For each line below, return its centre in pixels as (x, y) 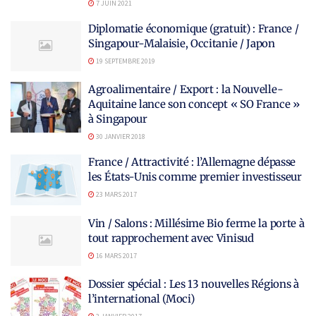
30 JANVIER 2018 (120, 136)
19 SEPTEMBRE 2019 (125, 61)
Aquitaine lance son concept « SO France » (194, 104)
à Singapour (118, 119)
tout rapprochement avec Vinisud (171, 238)
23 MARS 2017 (116, 194)
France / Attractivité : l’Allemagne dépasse (192, 162)
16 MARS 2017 (116, 255)
